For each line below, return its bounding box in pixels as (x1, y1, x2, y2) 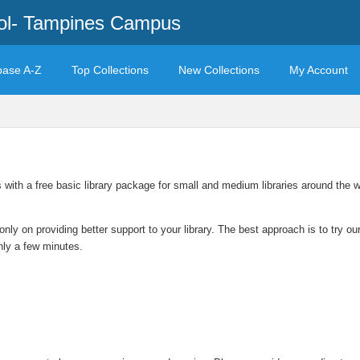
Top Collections (72, 63, 149, 76)
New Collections (178, 63, 260, 76)
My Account (289, 63, 348, 76)
